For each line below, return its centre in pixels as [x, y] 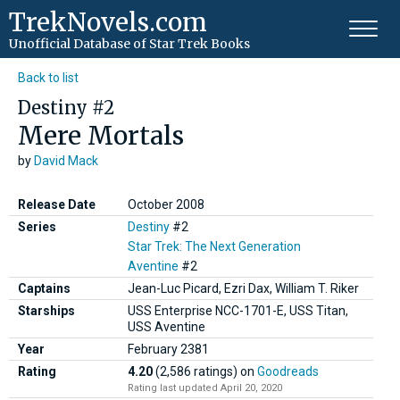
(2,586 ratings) [196, 371]
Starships [46, 310]
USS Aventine [167, 326]
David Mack [66, 160]
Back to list [48, 78]
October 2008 [166, 204]
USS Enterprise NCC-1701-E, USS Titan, [238, 310]
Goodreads [288, 371]
